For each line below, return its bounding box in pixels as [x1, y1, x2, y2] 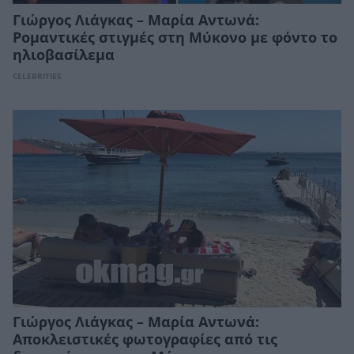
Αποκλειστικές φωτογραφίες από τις [13, 331, 277, 348]
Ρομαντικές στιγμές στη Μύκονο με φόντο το [13, 30, 337, 47]
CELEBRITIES [13, 72, 62, 81]
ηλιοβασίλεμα [13, 47, 115, 64]
